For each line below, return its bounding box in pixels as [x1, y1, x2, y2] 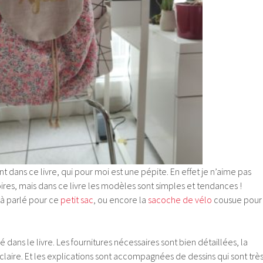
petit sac [60, 194, 93, 205]
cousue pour [212, 194, 262, 205]
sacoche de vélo [148, 194, 212, 205]
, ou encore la [93, 194, 148, 205]
